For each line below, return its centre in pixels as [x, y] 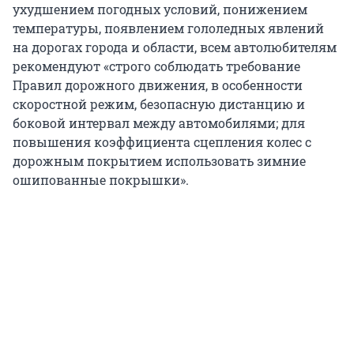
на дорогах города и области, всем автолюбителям [175, 47]
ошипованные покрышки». [101, 180]
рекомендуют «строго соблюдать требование [156, 66]
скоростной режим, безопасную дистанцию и [159, 104]
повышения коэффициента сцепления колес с [162, 142]
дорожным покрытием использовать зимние [159, 161]
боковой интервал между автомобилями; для [159, 123]
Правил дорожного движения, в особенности [158, 85]
